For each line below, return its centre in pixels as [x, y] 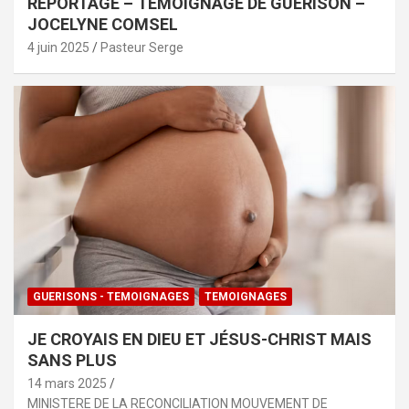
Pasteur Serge [142, 47]
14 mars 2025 [67, 383]
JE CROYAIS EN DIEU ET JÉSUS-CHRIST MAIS [199, 339]
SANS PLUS [72, 360]
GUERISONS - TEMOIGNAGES [111, 296]
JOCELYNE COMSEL [103, 24]
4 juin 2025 [58, 47]
